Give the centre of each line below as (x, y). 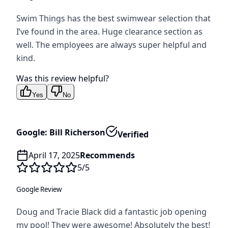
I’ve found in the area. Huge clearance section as (109, 31)
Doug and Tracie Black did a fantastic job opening (111, 211)
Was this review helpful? (63, 78)
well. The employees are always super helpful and (111, 45)
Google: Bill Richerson (61, 133)
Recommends (107, 155)
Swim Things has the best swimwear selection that (113, 18)
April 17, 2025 (54, 155)
